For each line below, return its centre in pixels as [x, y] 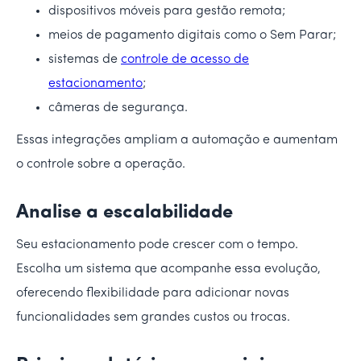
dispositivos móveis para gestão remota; [167, 11]
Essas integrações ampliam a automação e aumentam [177, 140]
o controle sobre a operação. [101, 164]
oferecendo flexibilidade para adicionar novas [153, 293]
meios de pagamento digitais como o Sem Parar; [192, 35]
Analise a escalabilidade [124, 212]
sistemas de [85, 59]
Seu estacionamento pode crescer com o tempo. [157, 245]
